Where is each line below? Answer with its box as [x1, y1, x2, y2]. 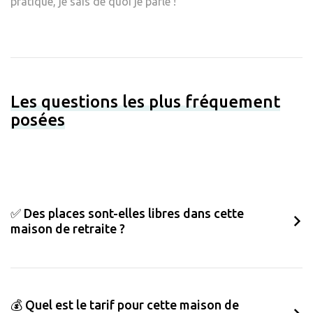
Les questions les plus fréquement [10, 92, 280, 112]
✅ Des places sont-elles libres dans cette [10, 206, 244, 221]
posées [10, 110, 65, 130]
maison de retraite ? [10, 221, 125, 236]
